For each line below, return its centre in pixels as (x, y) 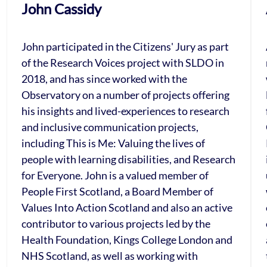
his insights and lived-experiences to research (126, 111)
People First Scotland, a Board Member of (118, 191)
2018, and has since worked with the (105, 79)
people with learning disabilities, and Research (129, 159)
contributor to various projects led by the (116, 223)
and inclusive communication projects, (110, 127)
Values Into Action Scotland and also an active (127, 207)
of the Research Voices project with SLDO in (123, 63)
